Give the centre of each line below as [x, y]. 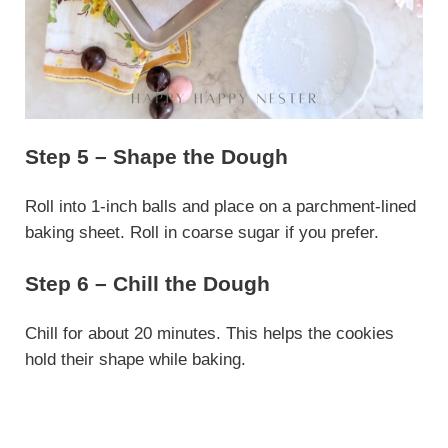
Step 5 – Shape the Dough [156, 157]
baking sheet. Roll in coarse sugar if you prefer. [201, 233]
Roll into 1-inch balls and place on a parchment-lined [220, 207]
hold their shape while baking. [135, 360]
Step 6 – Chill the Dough [147, 284]
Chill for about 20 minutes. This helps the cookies [209, 334]
